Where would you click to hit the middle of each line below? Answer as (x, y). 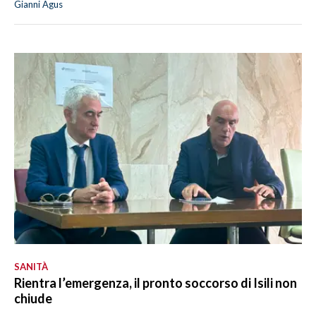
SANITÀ (31, 266)
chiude (33, 298)
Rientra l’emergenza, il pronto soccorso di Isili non (156, 282)
